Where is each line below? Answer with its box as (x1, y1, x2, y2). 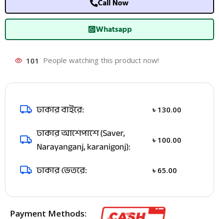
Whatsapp (95, 23, 132, 36)
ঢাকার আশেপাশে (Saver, (37, 125, 126, 142)
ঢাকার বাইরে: (37, 101, 85, 118)
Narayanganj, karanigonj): (37, 138, 131, 155)
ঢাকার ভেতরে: (37, 162, 88, 179)
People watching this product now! (43, 55, 159, 66)
